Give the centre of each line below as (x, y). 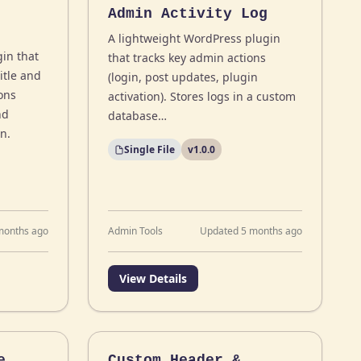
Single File (150, 149)
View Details (154, 278)
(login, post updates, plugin (183, 77)
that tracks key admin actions (187, 58)
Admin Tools (136, 231)
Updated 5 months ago (251, 231)
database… (138, 116)
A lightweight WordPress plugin (195, 38)
